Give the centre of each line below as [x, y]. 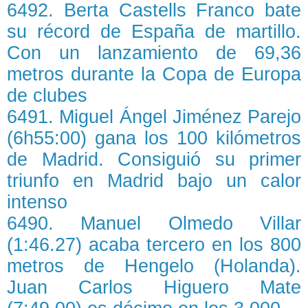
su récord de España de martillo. [154, 32]
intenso [37, 202]
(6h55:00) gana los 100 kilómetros [154, 138]
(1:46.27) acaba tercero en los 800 [154, 245]
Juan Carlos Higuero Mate [154, 287]
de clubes [47, 96]
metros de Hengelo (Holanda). [154, 266]
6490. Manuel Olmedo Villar [154, 223]
